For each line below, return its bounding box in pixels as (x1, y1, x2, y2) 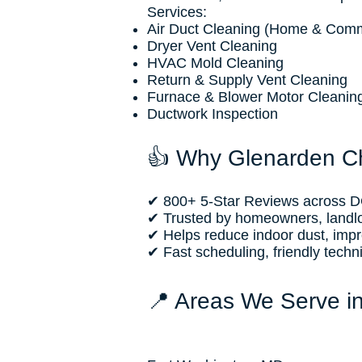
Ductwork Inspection (147, 106, 278, 122)
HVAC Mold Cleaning (147, 55, 284, 71)
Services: (147, 4, 207, 20)
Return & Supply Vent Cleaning (147, 72, 347, 88)
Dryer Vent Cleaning (147, 38, 277, 54)
